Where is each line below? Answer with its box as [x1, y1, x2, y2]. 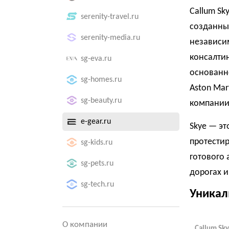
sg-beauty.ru [81, 97, 122, 105]
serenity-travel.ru [81, 13, 139, 21]
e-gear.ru [81, 118, 111, 126]
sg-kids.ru [81, 139, 112, 147]
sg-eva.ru [81, 55, 111, 63]
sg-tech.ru [81, 180, 114, 189]
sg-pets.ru [81, 159, 113, 168]
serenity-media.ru [81, 34, 140, 42]
